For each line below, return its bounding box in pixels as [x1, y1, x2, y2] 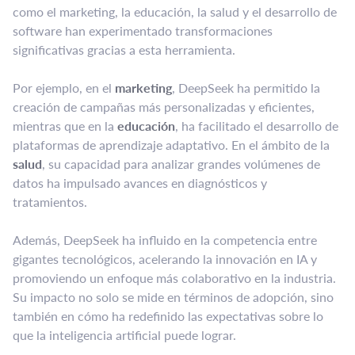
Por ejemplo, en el [13, 78, 115, 97]
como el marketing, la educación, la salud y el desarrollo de [13, 2, 337, 21]
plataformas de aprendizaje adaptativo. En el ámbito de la [13, 135, 330, 154]
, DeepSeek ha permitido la [172, 78, 320, 97]
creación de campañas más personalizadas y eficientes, [13, 97, 315, 116]
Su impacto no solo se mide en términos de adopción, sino [13, 287, 334, 306]
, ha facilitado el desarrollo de [175, 116, 338, 135]
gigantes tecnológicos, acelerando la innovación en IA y [13, 249, 317, 268]
